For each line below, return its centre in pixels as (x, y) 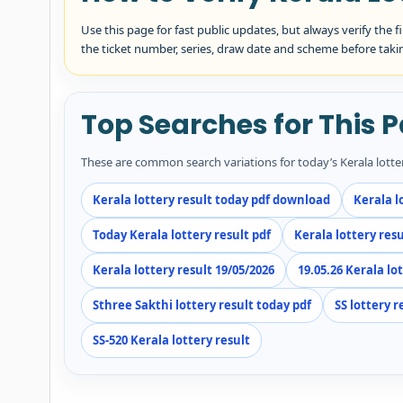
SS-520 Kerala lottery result (172, 340)
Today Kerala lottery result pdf (182, 234)
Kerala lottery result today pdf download (212, 199)
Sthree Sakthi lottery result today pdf (202, 304)
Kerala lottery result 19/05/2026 (184, 269)
